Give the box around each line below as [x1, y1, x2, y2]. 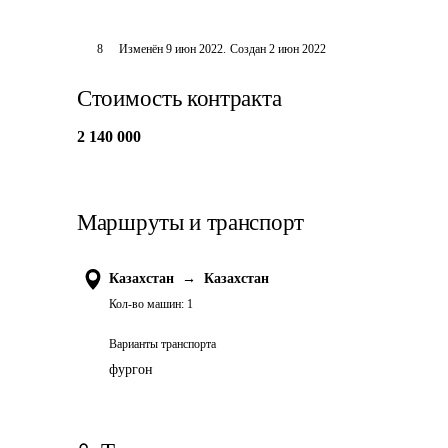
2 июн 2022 [268, 42, 326, 56]
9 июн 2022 [165, 42, 223, 56]
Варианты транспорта [109, 337, 216, 351]
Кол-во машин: [109, 297, 184, 311]
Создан [229, 42, 266, 56]
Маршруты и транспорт [77, 210, 304, 235]
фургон [109, 362, 153, 377]
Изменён [118, 42, 166, 56]
